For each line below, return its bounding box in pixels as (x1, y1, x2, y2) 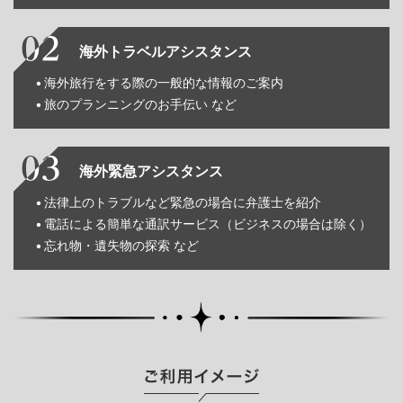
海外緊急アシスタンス (79, 162, 223, 181)
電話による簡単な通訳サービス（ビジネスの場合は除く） (44, 215, 372, 231)
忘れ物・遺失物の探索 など (44, 237, 199, 253)
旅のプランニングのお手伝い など (44, 95, 237, 112)
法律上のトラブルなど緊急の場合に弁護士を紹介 (44, 193, 321, 210)
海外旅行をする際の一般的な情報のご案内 (44, 74, 283, 90)
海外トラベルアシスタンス (79, 42, 252, 61)
